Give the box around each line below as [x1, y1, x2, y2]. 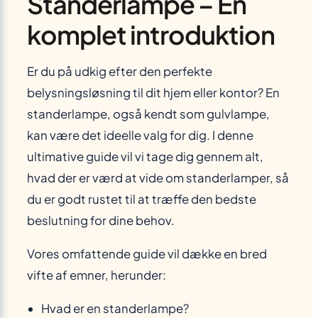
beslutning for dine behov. [27, 213, 175, 229]
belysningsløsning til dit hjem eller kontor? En [27, 85, 280, 101]
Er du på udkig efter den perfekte [27, 64, 212, 79]
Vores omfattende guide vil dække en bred [27, 246, 267, 262]
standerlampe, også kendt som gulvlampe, [27, 106, 270, 122]
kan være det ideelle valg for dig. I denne [27, 128, 253, 143]
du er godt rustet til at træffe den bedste [27, 192, 256, 207]
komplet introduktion [27, 18, 275, 50]
